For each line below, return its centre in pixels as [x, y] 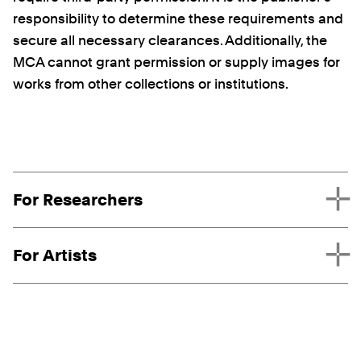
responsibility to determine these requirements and [178, 19]
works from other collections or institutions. [151, 84]
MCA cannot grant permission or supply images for [176, 62]
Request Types [60, 178]
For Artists [55, 256]
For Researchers [78, 200]
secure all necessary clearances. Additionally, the [170, 41]
